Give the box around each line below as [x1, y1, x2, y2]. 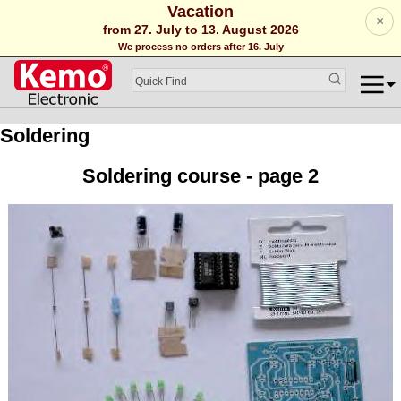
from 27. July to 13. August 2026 [102, 22, 299, 37]
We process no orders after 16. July [117, 41, 284, 52]
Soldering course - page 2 [82, 164, 319, 187]
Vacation [167, 3, 234, 21]
